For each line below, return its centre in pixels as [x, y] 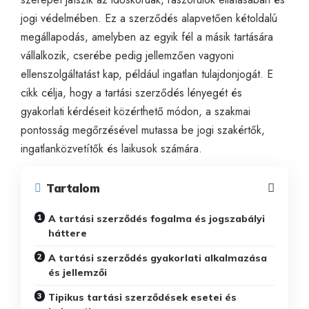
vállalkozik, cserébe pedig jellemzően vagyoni [127, 55]
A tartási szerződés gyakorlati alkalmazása [158, 258]
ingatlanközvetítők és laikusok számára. [111, 148]
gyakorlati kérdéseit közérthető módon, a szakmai [136, 111]
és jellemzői [78, 272]
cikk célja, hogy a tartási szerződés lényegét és [131, 92]
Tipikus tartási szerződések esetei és [142, 297]
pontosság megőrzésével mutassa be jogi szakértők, [143, 130]
